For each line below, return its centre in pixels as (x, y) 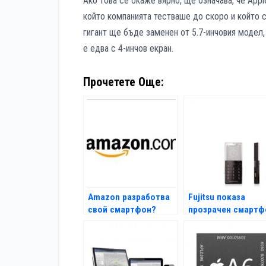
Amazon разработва (129, 197)
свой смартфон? (122, 210)
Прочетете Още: (123, 82)
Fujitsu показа (217, 197)
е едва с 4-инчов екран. (128, 49)
